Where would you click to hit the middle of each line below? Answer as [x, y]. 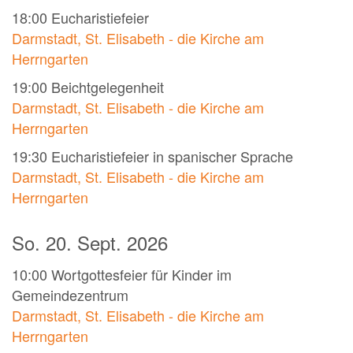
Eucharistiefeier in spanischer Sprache [172, 156]
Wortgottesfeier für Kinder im [141, 275]
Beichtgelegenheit [108, 87]
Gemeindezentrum [70, 295]
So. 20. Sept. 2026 [90, 243]
